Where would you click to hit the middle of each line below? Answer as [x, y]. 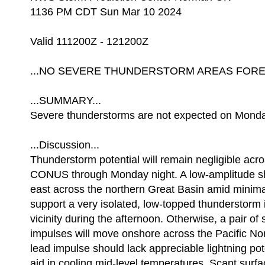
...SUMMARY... [66, 101]
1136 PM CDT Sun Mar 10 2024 [106, 12]
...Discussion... [65, 145]
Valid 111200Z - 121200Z [89, 41]
